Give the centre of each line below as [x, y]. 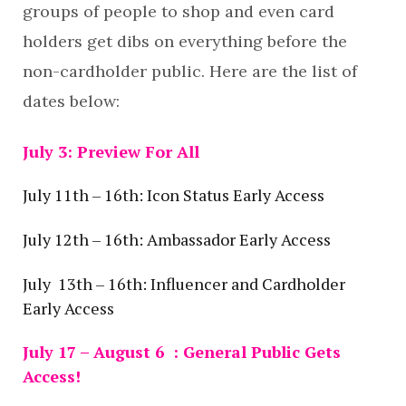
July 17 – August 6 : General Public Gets [182, 352]
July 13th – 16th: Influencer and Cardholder [184, 283]
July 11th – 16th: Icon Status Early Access [174, 195]
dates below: [71, 101]
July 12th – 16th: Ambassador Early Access [177, 239]
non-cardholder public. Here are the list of [190, 71]
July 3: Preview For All [111, 151]
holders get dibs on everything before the [185, 41]
